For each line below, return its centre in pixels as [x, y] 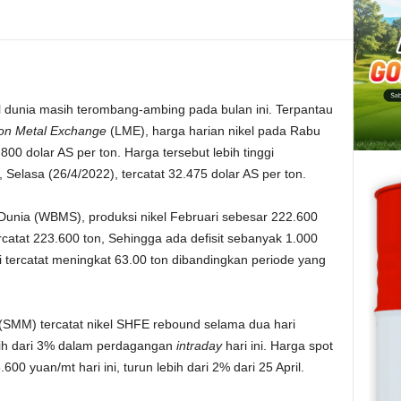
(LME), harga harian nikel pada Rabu [213, 131]
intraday [199, 346]
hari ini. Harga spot [277, 346]
